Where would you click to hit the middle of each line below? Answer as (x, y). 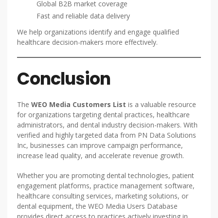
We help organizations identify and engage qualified (98, 32)
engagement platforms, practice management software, (106, 186)
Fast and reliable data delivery (83, 16)
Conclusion (64, 79)
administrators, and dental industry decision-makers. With (107, 125)
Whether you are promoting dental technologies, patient (106, 175)
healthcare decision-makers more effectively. (87, 42)
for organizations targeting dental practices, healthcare (103, 115)
